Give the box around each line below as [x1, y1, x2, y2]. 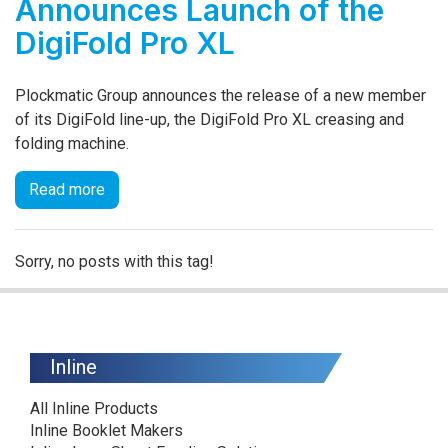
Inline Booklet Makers [30, 420, 183, 440]
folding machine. [15, 134, 129, 154]
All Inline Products [30, 398, 158, 418]
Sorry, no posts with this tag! [15, 252, 214, 272]
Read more [29, 180, 105, 200]
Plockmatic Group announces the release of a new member [15, 86, 426, 106]
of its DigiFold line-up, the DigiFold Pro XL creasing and [15, 110, 404, 130]
